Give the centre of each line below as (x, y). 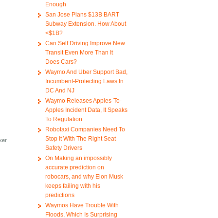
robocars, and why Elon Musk (84, 177)
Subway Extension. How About (85, 24)
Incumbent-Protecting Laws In (84, 82)
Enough (55, 5)
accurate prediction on (74, 168)
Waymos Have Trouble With (82, 206)
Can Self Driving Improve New (85, 44)
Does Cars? (61, 62)
